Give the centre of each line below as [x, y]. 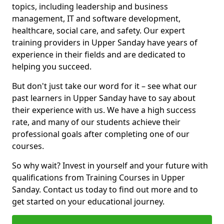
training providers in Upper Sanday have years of [105, 42]
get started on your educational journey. [88, 201]
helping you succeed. [52, 66]
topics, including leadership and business [90, 6]
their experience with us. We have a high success [104, 110]
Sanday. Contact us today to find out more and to [105, 189]
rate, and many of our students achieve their [96, 122]
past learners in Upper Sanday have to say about [104, 98]
